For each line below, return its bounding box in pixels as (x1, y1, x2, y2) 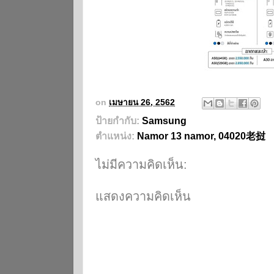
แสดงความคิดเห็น (95, 189, 191, 203)
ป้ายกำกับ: (95, 115, 142, 126)
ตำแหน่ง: (95, 130, 137, 141)
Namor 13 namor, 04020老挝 (137, 130, 265, 141)
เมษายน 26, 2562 (109, 97, 175, 107)
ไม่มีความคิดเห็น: (95, 157, 187, 171)
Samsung (142, 115, 187, 126)
